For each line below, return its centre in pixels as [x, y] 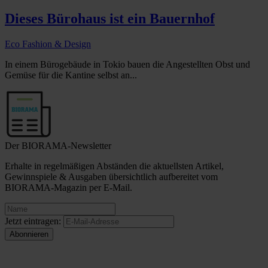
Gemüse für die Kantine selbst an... [71, 75]
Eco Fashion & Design [48, 44]
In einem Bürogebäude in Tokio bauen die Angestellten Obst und [127, 64]
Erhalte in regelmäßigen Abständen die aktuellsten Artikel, [114, 166]
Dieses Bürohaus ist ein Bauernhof [110, 18]
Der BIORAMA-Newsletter [58, 145]
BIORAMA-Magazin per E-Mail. [68, 187]
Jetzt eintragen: [33, 221]
